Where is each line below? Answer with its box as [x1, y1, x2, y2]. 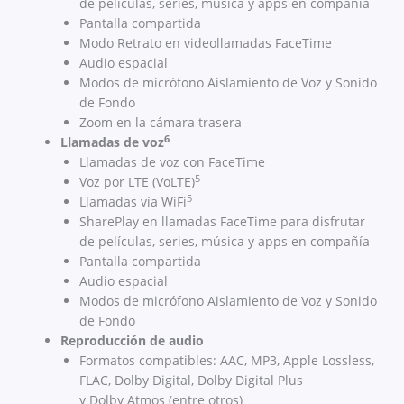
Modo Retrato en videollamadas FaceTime [79, 34, 332, 52]
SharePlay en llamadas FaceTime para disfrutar [79, 213, 365, 231]
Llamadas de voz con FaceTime [79, 153, 265, 171]
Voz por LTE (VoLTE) [79, 173, 195, 191]
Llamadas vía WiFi [79, 193, 187, 211]
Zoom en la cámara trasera [79, 114, 242, 132]
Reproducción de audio [60, 332, 204, 350]
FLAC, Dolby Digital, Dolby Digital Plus [79, 372, 303, 390]
